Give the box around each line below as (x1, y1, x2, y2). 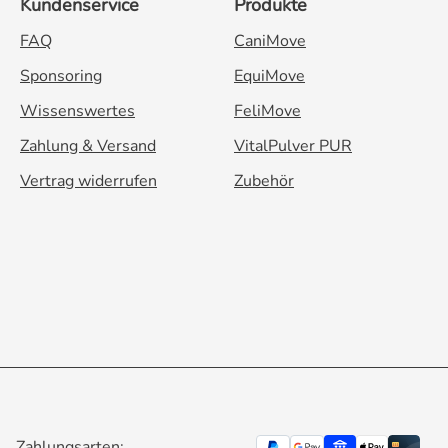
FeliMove (234, 100, 301, 122)
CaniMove (234, 30, 306, 52)
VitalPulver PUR (234, 135, 352, 157)
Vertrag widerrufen (20, 170, 157, 192)
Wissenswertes (20, 100, 135, 122)
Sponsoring (20, 65, 102, 87)
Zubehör (234, 170, 294, 192)
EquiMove (234, 65, 305, 87)
